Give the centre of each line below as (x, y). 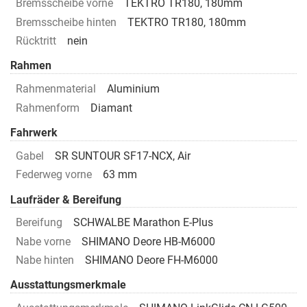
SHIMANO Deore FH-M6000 (151, 260)
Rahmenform (48, 108)
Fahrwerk (34, 132)
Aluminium (133, 89)
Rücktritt (36, 41)
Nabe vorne (43, 241)
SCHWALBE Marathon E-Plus (143, 223)
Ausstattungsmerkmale (68, 285)
